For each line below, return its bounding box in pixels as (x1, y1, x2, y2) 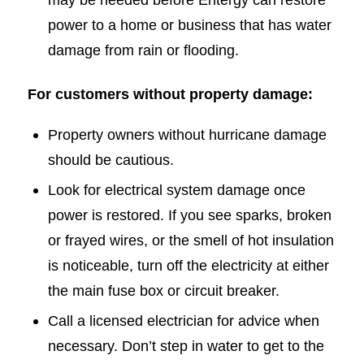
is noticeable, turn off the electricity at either (47, 256, 329, 274)
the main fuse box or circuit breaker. (47, 281, 279, 299)
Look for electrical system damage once (47, 180, 305, 198)
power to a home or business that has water (47, 16, 331, 34)
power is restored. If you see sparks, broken (47, 206, 331, 223)
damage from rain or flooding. (47, 41, 253, 59)
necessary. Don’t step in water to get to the (47, 336, 324, 354)
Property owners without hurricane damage (47, 125, 327, 143)
